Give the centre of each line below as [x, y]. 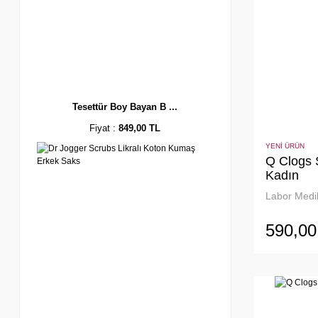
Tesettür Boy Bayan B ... [125, 106]
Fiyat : [104, 128]
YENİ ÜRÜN [285, 146]
